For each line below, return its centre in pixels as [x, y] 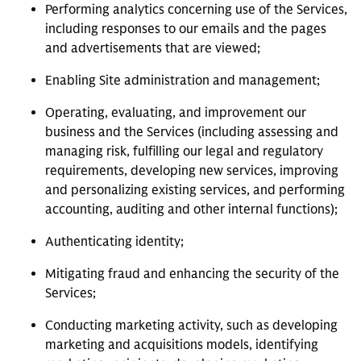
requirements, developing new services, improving [192, 171]
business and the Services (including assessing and [192, 132]
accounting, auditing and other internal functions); [191, 210]
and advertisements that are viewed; [153, 48]
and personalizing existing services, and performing [195, 190]
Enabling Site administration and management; [183, 81]
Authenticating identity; [114, 242]
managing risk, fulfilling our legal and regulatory [184, 151]
